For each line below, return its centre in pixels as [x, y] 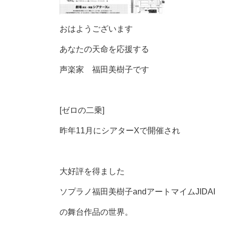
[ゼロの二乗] [82, 110]
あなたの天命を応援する [104, 49]
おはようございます [96, 29]
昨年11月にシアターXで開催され [120, 131]
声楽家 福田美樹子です [104, 69]
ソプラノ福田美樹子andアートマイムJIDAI [137, 192]
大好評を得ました [92, 171]
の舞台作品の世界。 [96, 212]
